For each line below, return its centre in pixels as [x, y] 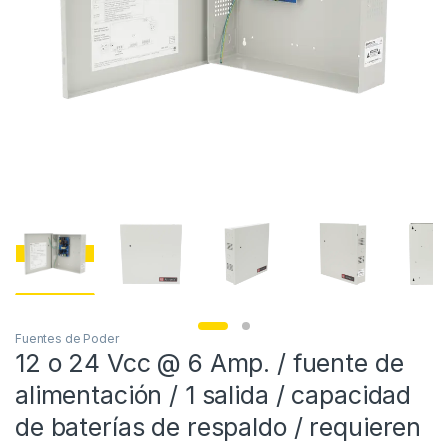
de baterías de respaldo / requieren [218, 427]
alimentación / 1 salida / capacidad [213, 395]
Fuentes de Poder [67, 339]
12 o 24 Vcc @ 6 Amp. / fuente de [209, 363]
